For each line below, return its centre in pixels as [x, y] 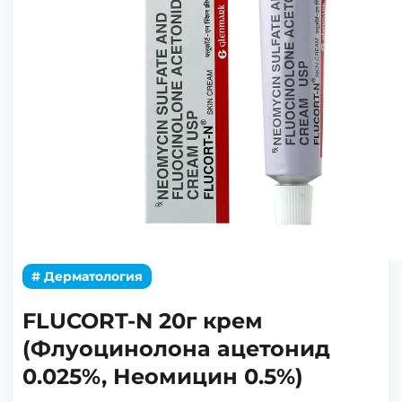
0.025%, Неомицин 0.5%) [163, 376]
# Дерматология [87, 276]
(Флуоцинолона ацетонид [176, 349]
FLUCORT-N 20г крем [143, 321]
